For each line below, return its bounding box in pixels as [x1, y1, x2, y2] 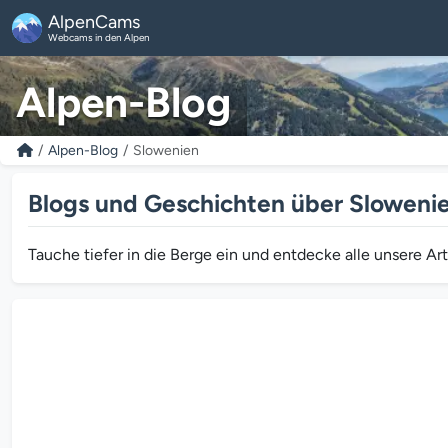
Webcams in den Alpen [48, 31, 150, 44]
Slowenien [132, 142, 199, 159]
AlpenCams [48, 11, 140, 33]
